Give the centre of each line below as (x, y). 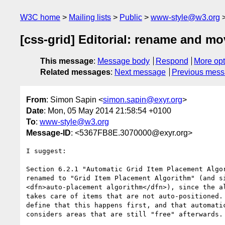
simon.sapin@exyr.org (143, 99)
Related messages (75, 72)
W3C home (40, 17)
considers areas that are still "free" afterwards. (125, 214)
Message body (124, 61)
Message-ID (48, 133)
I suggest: (46, 151)
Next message (140, 72)
